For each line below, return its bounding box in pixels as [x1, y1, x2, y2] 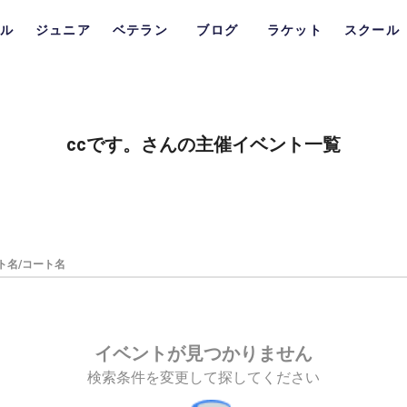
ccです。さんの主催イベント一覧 [66, 134, 341, 155]
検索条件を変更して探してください [87, 369, 320, 386]
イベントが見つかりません [94, 342, 313, 364]
